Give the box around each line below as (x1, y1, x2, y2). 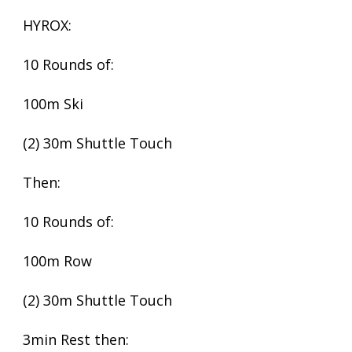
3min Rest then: (23, 330, 129, 349)
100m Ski (23, 94, 83, 113)
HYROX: (23, 16, 71, 35)
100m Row (23, 251, 92, 270)
